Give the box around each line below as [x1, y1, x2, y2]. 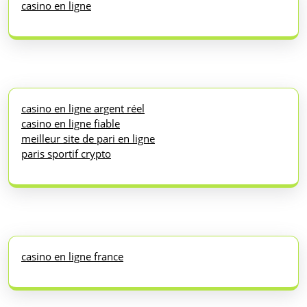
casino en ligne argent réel [21, 101, 145, 115]
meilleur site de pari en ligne [21, 131, 155, 145]
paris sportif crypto [21, 146, 111, 160]
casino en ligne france [21, 249, 123, 263]
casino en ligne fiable [21, 116, 120, 130]
